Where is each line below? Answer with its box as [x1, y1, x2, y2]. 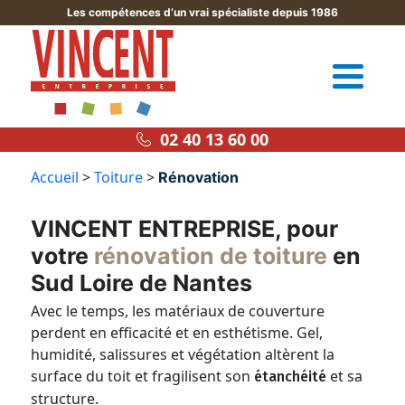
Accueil [31, 167, 80, 187]
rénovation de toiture [94, 242, 328, 269]
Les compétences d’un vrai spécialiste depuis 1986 [67, 5, 338, 19]
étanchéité [254, 368, 327, 385]
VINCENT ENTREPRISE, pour [31, 215, 339, 242]
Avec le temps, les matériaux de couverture [31, 301, 325, 321]
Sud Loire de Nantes [31, 269, 253, 297]
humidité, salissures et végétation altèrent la [31, 344, 335, 364]
